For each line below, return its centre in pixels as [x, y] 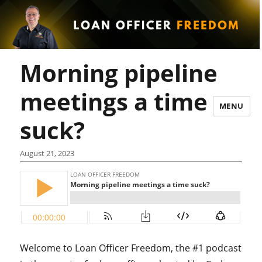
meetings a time [114, 101]
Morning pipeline [119, 73]
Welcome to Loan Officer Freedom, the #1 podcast [131, 248]
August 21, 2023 [47, 153]
